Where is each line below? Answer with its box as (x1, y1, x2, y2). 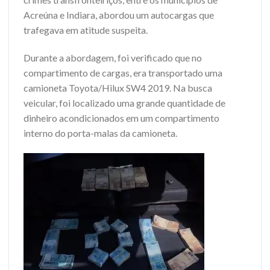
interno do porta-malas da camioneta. (24, 127, 177, 139)
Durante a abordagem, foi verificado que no (24, 52, 202, 64)
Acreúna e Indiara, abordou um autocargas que (24, 9, 214, 21)
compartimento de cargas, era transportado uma (24, 67, 222, 79)
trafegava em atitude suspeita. (24, 24, 148, 36)
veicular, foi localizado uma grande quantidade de (24, 97, 225, 109)
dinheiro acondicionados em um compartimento (24, 112, 219, 124)
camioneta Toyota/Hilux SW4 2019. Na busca (24, 82, 212, 94)
